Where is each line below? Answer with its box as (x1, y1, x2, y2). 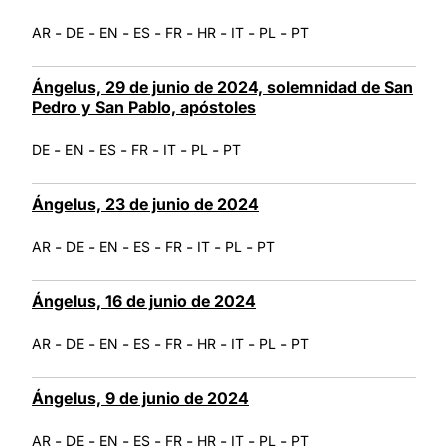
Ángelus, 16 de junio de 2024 (32, 290, 256, 311)
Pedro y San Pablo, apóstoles (32, 96, 256, 117)
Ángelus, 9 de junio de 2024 (32, 387, 249, 408)
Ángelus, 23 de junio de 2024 (32, 193, 259, 214)
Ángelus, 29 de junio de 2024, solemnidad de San (32, 76, 413, 97)
